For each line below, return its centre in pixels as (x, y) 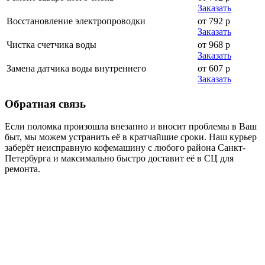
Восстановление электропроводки (76, 21)
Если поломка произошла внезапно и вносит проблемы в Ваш (131, 127)
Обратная (30, 104)
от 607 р (214, 68)
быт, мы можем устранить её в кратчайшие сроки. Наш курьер (131, 137)
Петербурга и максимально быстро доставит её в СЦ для (119, 159)
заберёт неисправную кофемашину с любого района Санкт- (125, 148)
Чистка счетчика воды (51, 44)
